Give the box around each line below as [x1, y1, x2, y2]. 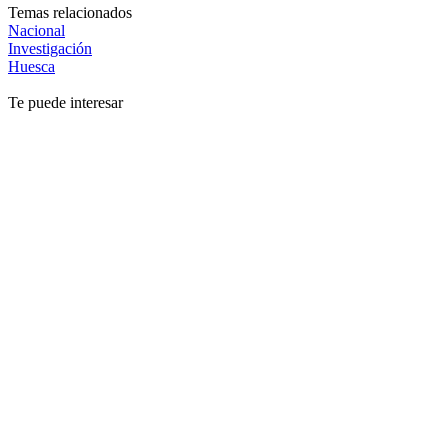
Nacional [8, 21, 65, 39]
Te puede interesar [8, 93, 123, 111]
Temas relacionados [8, 3, 132, 21]
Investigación [8, 39, 92, 57]
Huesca [8, 57, 55, 75]
